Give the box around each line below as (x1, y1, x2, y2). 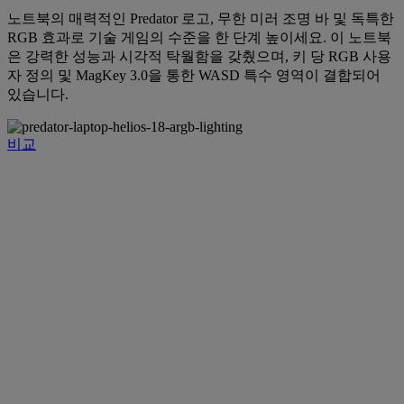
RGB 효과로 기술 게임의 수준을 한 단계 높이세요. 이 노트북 (7, 29, 391, 45)
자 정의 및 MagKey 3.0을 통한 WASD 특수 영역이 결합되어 (7, 67, 381, 83)
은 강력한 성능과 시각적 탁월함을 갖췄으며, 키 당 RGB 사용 (7, 48, 391, 64)
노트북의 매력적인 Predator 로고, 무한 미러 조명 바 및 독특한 (7, 10, 394, 26)
